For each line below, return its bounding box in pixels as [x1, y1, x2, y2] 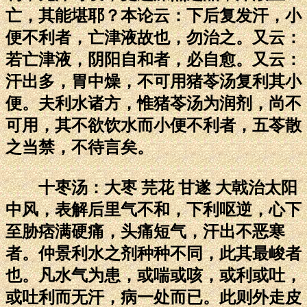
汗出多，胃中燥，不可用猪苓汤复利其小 [5, 72, 302, 90]
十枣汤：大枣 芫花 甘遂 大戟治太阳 [5, 178, 297, 197]
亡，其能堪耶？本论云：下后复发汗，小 [5, 6, 302, 25]
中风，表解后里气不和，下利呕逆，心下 [5, 200, 302, 219]
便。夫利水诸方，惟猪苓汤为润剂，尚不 [5, 94, 302, 112]
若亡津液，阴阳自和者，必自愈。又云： [5, 50, 302, 69]
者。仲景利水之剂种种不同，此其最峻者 [5, 244, 302, 262]
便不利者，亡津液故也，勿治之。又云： [5, 28, 302, 47]
